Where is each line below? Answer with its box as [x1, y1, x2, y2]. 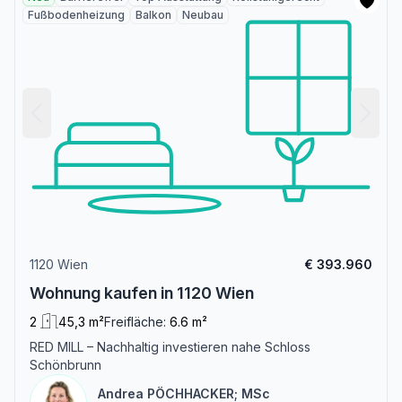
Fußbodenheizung [28, 7, 125, 22]
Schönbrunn [30, 356, 101, 372]
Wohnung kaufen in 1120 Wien [30, 283, 254, 302]
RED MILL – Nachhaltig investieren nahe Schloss [30, 338, 310, 354]
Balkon [135, 7, 171, 22]
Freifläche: [104, 313, 166, 329]
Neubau [182, 7, 223, 22]
